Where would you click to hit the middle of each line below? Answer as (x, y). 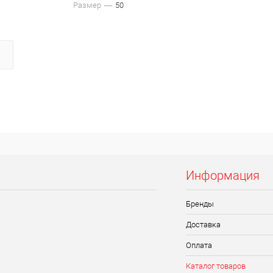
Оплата (199, 245)
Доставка (203, 224)
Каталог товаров (216, 266)
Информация (223, 175)
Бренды (200, 204)
